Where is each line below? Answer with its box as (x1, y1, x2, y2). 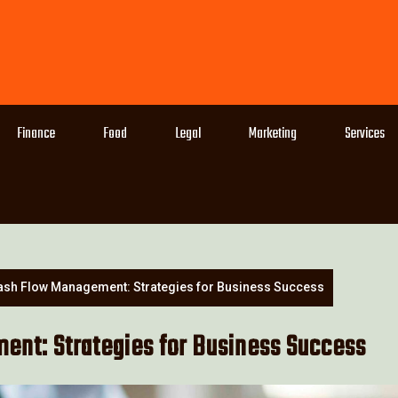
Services (345, 123, 385, 146)
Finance (17, 123, 55, 146)
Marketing (249, 123, 297, 146)
